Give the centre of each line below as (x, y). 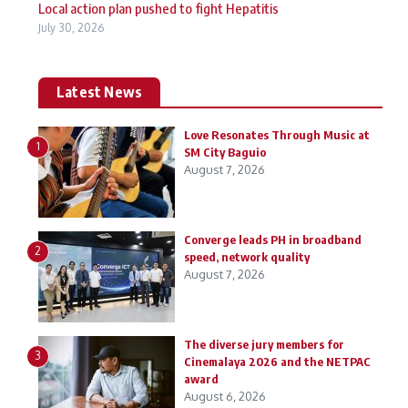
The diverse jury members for (264, 344)
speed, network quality (247, 257)
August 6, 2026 (225, 396)
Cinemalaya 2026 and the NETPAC (277, 362)
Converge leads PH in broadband (273, 240)
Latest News (100, 92)
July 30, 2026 (71, 28)
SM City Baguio (225, 152)
